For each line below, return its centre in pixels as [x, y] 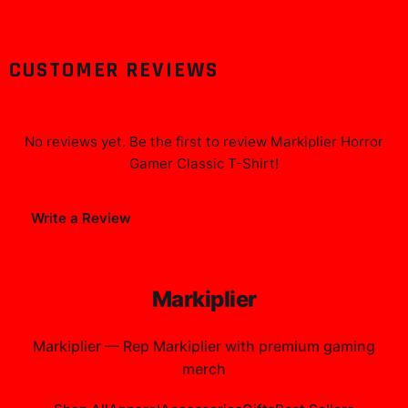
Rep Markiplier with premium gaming [249, 346]
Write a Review [81, 218]
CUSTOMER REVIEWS [114, 70]
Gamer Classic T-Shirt [202, 163]
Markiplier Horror [327, 142]
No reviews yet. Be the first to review [148, 142]
